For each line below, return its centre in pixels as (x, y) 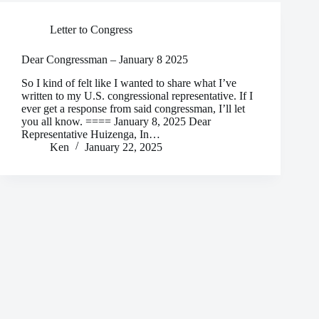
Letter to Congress (91, 29)
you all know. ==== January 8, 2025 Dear (116, 121)
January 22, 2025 (124, 147)
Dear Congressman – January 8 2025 (105, 59)
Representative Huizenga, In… (91, 134)
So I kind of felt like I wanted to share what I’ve (129, 83)
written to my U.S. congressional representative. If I (137, 95)
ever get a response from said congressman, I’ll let (133, 108)
